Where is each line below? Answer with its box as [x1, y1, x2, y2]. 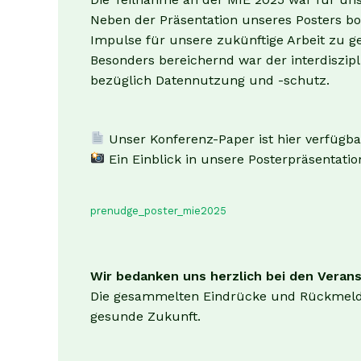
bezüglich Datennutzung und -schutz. [90, 73, 330, 89]
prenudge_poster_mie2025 [90, 204, 226, 217]
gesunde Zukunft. [90, 309, 201, 325]
